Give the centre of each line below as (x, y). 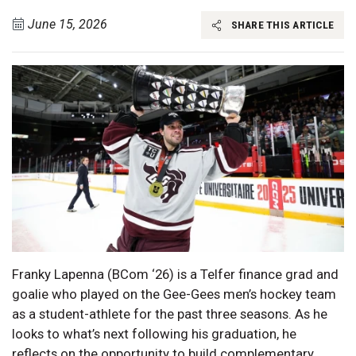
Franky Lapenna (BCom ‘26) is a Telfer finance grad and (175, 274)
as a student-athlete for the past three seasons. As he (170, 313)
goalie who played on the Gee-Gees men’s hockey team (174, 294)
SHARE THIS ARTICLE (281, 25)
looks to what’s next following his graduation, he (154, 333)
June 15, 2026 (68, 25)
